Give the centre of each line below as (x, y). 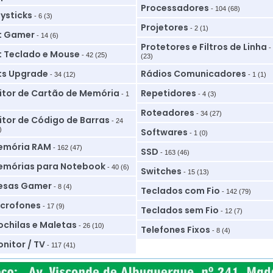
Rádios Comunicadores (193, 74)
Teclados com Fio (180, 191)
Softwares (164, 132)
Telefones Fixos (175, 230)
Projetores (164, 27)
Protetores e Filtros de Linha (204, 47)
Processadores (175, 8)
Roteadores (167, 113)
